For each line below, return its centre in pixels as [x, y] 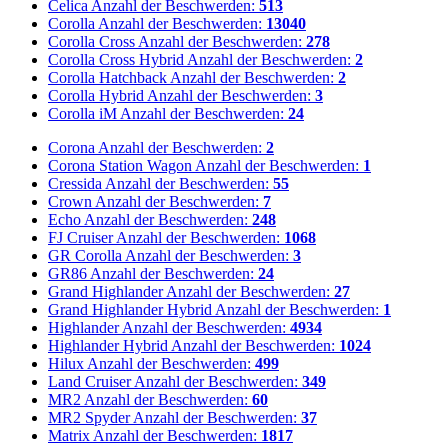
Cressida [75, 184]
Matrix [69, 436]
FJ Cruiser [80, 238]
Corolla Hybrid [96, 96]
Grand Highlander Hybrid [130, 310]
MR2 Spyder [89, 418]
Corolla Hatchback [107, 78]
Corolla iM [82, 114]
